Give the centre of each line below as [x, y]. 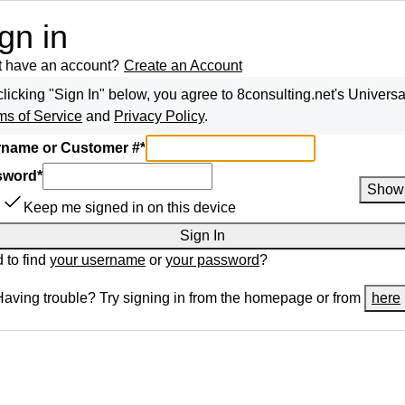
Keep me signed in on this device [130, 207]
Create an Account [183, 66]
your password [212, 260]
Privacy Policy [159, 116]
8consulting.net [286, 94]
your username [98, 260]
